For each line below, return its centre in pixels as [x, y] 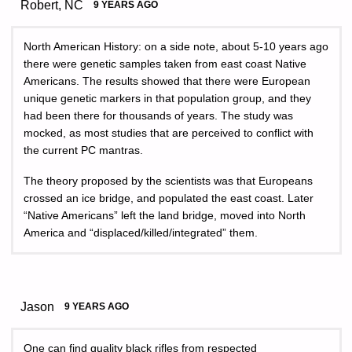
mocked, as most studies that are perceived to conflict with [169, 134]
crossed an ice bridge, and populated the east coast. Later [169, 198]
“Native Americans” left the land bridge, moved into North [165, 215]
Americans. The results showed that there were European [167, 82]
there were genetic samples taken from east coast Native [165, 64]
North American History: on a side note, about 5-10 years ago [176, 47]
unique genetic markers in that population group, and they [167, 99]
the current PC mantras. [83, 151]
